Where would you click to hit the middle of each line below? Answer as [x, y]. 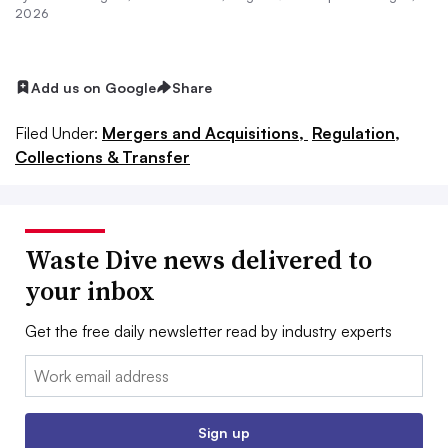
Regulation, [356, 132]
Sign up [224, 432]
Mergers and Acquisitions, [205, 132]
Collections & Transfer [102, 156]
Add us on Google [93, 87]
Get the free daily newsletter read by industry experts [208, 330]
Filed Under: [56, 132]
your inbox [90, 290]
